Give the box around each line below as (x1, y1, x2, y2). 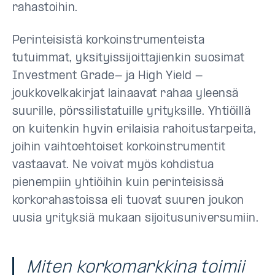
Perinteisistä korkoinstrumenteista (12, 35, 205, 47)
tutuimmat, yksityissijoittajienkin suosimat (12, 53, 245, 64)
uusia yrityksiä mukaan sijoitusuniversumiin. (12, 213, 259, 225)
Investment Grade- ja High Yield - (12, 71, 203, 82)
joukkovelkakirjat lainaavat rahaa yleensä (12, 88, 239, 100)
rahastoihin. (12, 2, 78, 14)
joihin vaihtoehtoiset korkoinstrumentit (12, 142, 226, 153)
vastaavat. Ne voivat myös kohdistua (12, 160, 214, 171)
